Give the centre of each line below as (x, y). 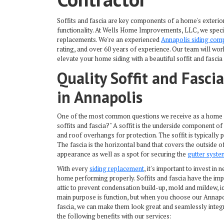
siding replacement (117, 169)
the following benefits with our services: (114, 216)
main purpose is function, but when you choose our (130, 197)
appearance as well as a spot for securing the (122, 154)
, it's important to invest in (181, 169)
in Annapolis (100, 97)
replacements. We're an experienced (109, 40)
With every (73, 169)
